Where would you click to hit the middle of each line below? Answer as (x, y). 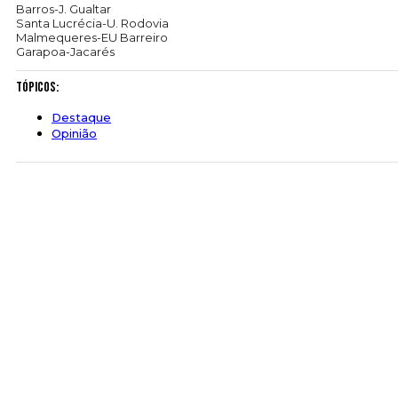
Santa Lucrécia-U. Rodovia (92, 24)
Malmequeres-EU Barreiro (92, 38)
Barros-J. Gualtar (64, 9)
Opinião (74, 134)
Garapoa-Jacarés (65, 52)
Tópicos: (37, 88)
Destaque (81, 118)
